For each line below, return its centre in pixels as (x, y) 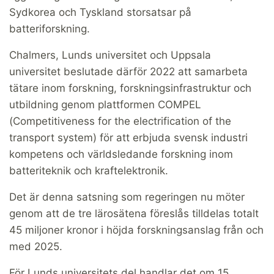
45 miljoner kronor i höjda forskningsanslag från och (136, 230)
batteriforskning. (50, 28)
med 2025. (36, 246)
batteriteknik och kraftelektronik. (89, 170)
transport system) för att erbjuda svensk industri (128, 137)
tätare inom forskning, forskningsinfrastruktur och (130, 88)
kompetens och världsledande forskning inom (121, 154)
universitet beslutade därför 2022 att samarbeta (128, 71)
